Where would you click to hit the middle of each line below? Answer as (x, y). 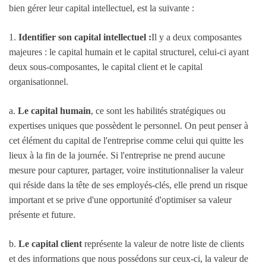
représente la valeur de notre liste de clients (163, 244)
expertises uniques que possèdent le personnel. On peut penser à (129, 126)
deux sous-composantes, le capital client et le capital (106, 67)
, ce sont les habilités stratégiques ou (158, 111)
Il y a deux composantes (197, 37)
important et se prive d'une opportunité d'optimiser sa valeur (120, 200)
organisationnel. (39, 82)
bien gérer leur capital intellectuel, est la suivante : (102, 8)
